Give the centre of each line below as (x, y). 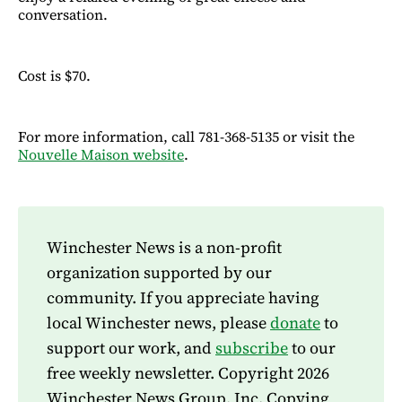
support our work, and (131, 347)
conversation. (63, 14)
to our (312, 347)
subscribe (252, 347)
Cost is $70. (54, 75)
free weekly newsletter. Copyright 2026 (188, 372)
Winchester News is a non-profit (164, 247)
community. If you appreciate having (183, 297)
